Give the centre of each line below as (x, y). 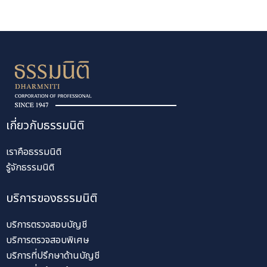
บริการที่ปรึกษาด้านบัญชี (53, 255)
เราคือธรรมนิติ (34, 152)
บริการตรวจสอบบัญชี (46, 224)
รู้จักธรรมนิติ (30, 167)
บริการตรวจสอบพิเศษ (48, 240)
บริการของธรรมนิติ (52, 198)
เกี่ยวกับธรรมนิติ (45, 125)
